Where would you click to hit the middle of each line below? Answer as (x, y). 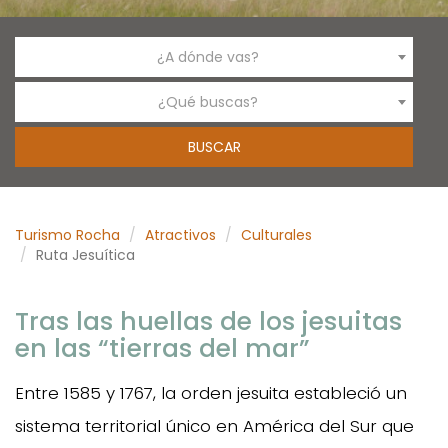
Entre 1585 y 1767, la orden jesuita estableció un (211, 392)
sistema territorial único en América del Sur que (214, 425)
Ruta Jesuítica (85, 254)
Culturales (276, 234)
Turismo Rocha (67, 234)
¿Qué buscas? (208, 101)
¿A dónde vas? (208, 56)
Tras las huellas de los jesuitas (208, 321)
